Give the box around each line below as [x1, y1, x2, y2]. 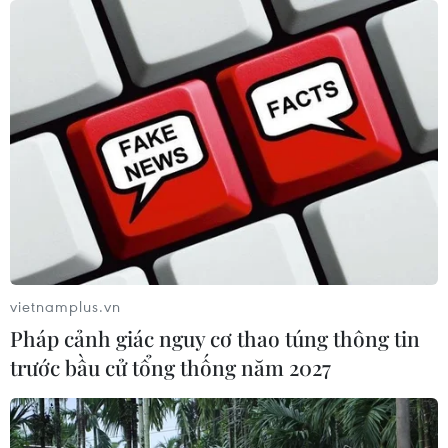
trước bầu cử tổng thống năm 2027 [10, 352, 331, 381]
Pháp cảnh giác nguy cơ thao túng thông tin [10, 323, 420, 352]
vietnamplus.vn [10, 295, 121, 316]
